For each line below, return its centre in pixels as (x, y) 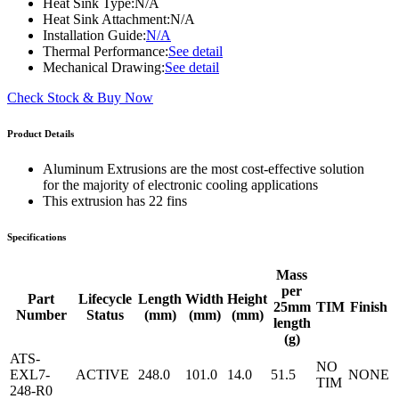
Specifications (37, 237)
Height (247, 298)
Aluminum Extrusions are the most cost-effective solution (204, 169)
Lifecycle (105, 298)
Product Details (41, 134)
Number (41, 314)
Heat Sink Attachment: (106, 20)
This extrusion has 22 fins (115, 201)
